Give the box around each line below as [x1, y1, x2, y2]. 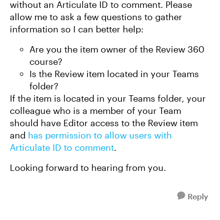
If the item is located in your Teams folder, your [10, 93, 206, 104]
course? [29, 56, 62, 67]
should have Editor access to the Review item [10, 117, 198, 128]
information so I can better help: [10, 24, 143, 34]
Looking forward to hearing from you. [10, 162, 166, 173]
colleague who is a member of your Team [10, 105, 181, 116]
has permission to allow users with [28, 130, 172, 140]
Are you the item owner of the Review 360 [29, 44, 204, 55]
